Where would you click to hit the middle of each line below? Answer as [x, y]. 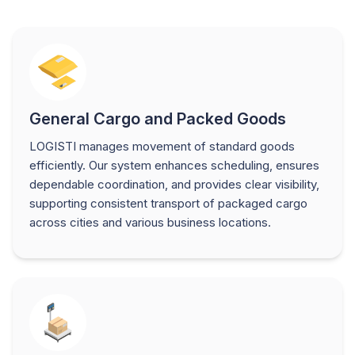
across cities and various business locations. [150, 222]
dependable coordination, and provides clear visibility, [174, 184]
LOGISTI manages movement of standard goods [162, 146]
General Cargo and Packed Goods [158, 118]
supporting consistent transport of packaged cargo [168, 203]
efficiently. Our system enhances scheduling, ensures [174, 165]
